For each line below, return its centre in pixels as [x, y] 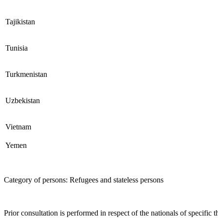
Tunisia [17, 48]
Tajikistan [20, 21]
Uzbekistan [23, 100]
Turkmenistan [26, 74]
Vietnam [18, 127]
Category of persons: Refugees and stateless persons [85, 180]
